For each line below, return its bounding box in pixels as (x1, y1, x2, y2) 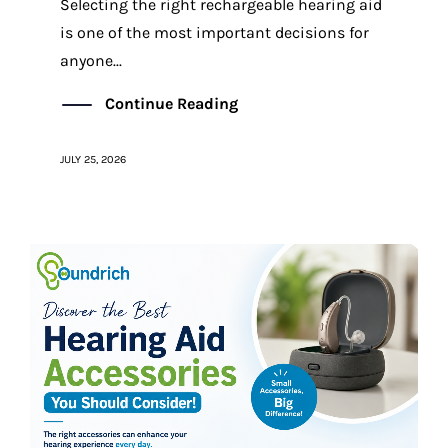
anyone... (60, 50, 122, 70)
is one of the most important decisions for (60, 22, 369, 42)
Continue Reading (105, 93, 238, 113)
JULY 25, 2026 (60, 152, 126, 166)
